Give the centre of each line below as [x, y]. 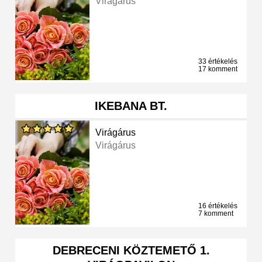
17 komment [218, 69]
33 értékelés [218, 62]
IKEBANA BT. [131, 106]
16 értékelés [218, 206]
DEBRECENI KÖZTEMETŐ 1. [131, 251]
